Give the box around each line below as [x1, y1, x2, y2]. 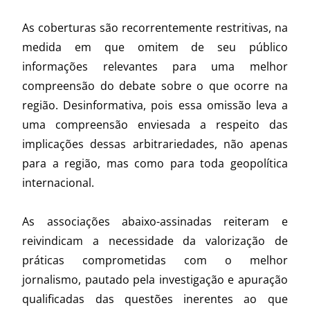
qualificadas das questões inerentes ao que [22, 291, 288, 307]
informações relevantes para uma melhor [22, 59, 288, 75]
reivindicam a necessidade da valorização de [22, 233, 288, 249]
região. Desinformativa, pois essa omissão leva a [22, 98, 288, 113]
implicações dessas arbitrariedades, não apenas [22, 136, 288, 152]
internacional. [22, 175, 95, 191]
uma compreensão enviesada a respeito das [22, 117, 288, 133]
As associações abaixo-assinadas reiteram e [22, 214, 288, 230]
